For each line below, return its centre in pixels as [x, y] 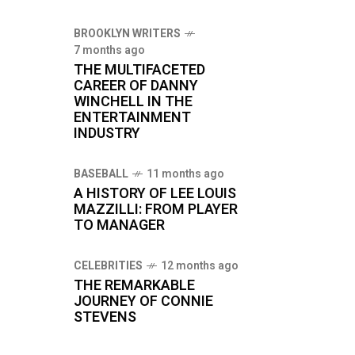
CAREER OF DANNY [136, 86]
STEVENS [105, 317]
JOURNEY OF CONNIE [143, 302]
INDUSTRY [107, 134]
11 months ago [185, 174]
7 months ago [109, 50]
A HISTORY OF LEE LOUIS [155, 194]
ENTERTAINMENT [132, 118]
